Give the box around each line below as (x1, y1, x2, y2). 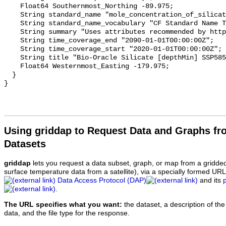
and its (198, 177, 223, 185)
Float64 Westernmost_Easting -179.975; (4, 63, 20, 71)
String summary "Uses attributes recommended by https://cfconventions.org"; (4, 28, 20, 36)
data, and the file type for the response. (4, 209, 130, 217)
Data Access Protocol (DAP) (58, 177, 146, 185)
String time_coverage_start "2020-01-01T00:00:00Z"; (4, 45, 20, 53)
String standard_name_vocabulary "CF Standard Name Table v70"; (4, 20, 20, 28)
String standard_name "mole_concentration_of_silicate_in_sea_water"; (4, 11, 20, 19)
